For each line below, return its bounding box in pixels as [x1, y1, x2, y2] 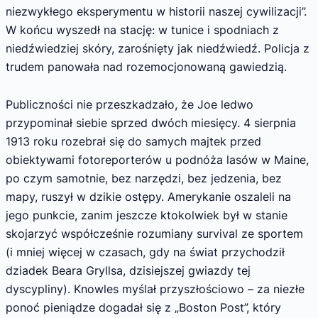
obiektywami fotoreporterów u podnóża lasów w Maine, [6, 153, 309, 168]
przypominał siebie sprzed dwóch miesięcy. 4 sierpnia [6, 116, 296, 131]
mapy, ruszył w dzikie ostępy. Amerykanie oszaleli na [6, 190, 291, 204]
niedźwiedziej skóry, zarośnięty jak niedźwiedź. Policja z [6, 40, 309, 55]
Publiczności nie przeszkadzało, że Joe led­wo [6, 97, 253, 112]
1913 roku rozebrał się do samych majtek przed [6, 134, 261, 149]
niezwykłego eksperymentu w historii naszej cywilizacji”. [6, 4, 307, 18]
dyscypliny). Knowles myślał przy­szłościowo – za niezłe [6, 282, 305, 297]
